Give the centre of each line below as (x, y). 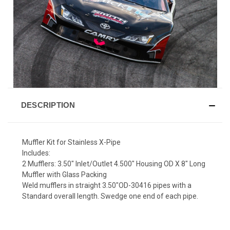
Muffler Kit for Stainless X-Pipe (71, 142)
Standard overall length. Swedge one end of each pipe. (110, 196)
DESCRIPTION (48, 105)
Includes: (36, 153)
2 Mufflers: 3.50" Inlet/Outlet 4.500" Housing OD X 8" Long (114, 164)
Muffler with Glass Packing (64, 175)
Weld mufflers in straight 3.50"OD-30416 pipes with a (107, 186)
